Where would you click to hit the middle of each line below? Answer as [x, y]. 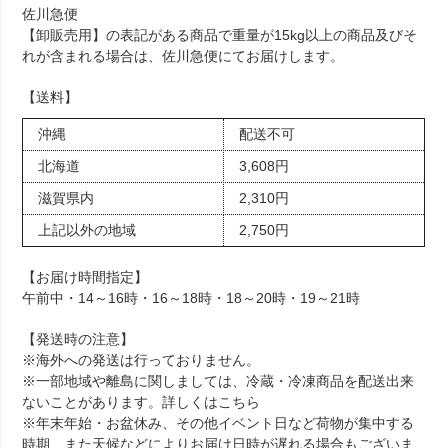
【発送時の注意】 [78, 338]
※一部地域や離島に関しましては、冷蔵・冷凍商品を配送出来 [218, 380]
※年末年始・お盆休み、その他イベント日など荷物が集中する [218, 422]
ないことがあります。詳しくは [120, 401]
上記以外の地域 [87, 229]
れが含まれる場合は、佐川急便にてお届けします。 [183, 55]
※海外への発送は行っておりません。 [141, 359]
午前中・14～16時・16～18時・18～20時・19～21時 [191, 297]
